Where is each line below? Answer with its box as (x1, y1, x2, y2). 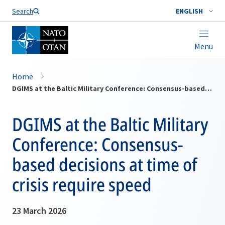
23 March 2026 (12, 205, 66, 216)
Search (12, 7, 33, 16)
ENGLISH (176, 7, 203, 16)
